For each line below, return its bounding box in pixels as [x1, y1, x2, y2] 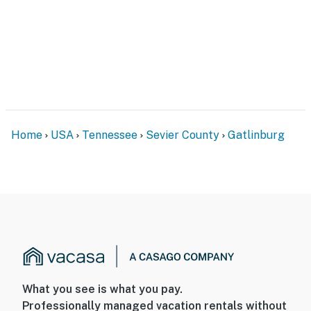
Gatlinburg [228, 128, 285, 142]
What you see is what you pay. [22, 283, 183, 296]
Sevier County [146, 128, 219, 142]
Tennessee [82, 128, 137, 142]
